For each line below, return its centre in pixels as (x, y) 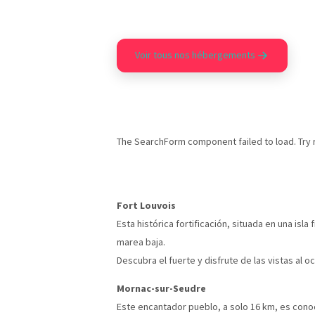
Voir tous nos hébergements (195, 55)
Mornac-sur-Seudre (161, 288)
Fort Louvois (146, 205)
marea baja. (141, 242)
